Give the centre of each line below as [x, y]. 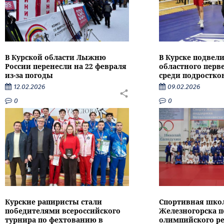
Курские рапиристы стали [53, 201]
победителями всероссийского [63, 210]
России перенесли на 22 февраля [66, 66]
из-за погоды [29, 75]
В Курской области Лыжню [55, 57]
